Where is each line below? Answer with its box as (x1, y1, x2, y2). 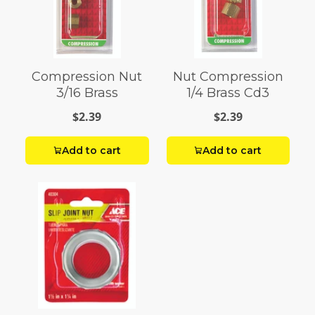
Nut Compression (172, 68, 283, 84)
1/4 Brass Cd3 (186, 84, 269, 101)
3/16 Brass (56, 84, 118, 101)
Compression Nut (32, 68, 143, 84)
